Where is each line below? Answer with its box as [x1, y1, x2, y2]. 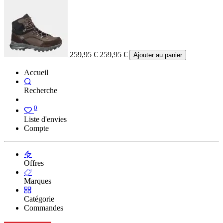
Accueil [24, 68, 48, 77]
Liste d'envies [24, 115, 67, 124]
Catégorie [24, 195, 54, 204]
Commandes [24, 204, 63, 213]
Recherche [24, 86, 57, 95]
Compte [24, 124, 49, 133]
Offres [24, 159, 44, 168]
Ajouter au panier [133, 51, 182, 59]
